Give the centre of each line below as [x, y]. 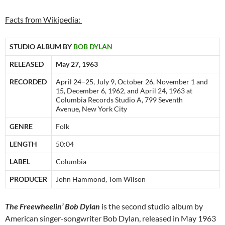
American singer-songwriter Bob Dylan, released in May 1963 [110, 218]
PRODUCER [28, 179]
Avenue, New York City [91, 109]
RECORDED [28, 82]
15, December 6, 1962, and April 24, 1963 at [124, 91]
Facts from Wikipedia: [43, 20]
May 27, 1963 [77, 64]
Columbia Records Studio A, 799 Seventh [119, 100]
